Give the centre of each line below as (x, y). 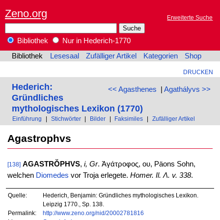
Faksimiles (129, 119)
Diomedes (52, 176)
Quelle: (18, 195)
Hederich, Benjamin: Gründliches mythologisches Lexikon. (120, 195)
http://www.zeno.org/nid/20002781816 (93, 213)
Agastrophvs (39, 138)
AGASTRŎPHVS (51, 164)
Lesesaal (64, 56)
